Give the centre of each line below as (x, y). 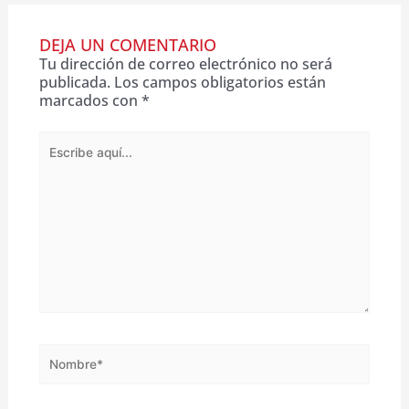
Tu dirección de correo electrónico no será (185, 64)
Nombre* (71, 352)
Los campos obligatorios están (220, 83)
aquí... (58, 158)
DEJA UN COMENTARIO (127, 45)
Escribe (63, 140)
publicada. (74, 83)
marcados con (90, 101)
